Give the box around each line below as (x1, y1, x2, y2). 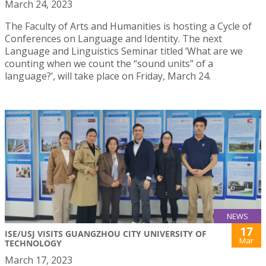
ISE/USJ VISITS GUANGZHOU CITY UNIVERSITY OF (5, 227, 207, 239)
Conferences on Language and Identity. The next (5, 31, 222, 45)
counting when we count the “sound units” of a (5, 56, 213, 70)
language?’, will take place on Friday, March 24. (5, 69, 211, 83)
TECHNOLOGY (5, 237, 62, 249)
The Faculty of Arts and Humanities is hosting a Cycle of (5, 19, 252, 33)
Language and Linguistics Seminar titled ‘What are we (5, 44, 243, 58)
